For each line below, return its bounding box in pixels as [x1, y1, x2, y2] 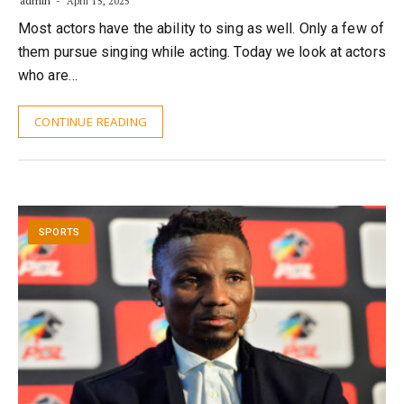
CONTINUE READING [34, 114, 148, 130]
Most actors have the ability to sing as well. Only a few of [18, 20, 384, 37]
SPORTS [39, 226, 79, 239]
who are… [18, 67, 78, 84]
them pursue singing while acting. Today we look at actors [18, 43, 386, 60]
